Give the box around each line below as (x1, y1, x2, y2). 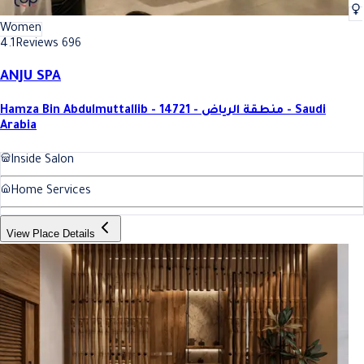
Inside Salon (11, 154, 74, 168)
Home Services (11, 185, 91, 199)
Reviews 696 (15, 38, 81, 52)
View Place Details (6, 227, 95, 240)
